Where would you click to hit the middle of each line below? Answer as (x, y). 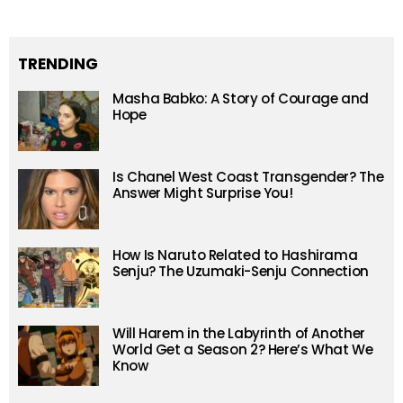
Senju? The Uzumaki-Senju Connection (241, 272)
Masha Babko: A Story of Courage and (241, 99)
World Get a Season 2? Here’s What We (243, 350)
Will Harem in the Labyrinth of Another (239, 334)
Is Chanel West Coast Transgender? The (248, 177)
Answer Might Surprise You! (203, 193)
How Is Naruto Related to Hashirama (235, 255)
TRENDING (58, 64)
